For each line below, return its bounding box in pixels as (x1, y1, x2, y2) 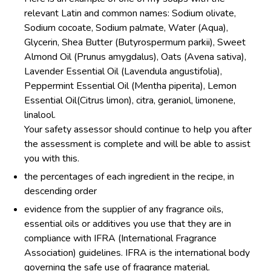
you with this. (24, 152, 79, 166)
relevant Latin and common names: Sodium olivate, (24, 7, 236, 21)
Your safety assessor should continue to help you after (24, 123, 252, 137)
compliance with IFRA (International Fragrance (24, 232, 217, 246)
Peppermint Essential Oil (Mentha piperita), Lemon (24, 79, 237, 93)
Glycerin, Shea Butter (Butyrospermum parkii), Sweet (24, 36, 246, 50)
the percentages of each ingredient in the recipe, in (24, 170, 234, 184)
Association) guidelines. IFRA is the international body (24, 246, 250, 260)
